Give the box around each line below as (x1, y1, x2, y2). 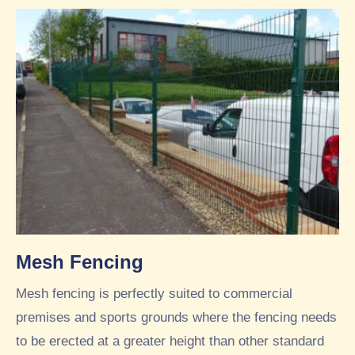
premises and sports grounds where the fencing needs (16, 310, 337, 326)
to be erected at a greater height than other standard (16, 334, 324, 349)
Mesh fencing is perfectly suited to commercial (16, 286, 292, 302)
